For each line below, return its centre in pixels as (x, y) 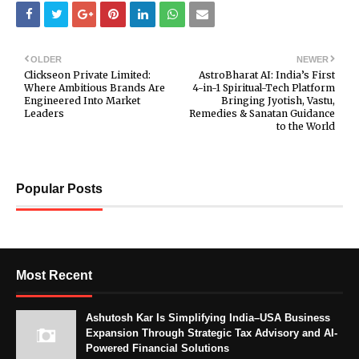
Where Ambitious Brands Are (95, 87)
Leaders (44, 113)
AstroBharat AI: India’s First (267, 75)
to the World (306, 126)
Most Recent (54, 275)
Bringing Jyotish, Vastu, (278, 100)
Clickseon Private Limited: (87, 75)
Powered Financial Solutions (157, 348)
